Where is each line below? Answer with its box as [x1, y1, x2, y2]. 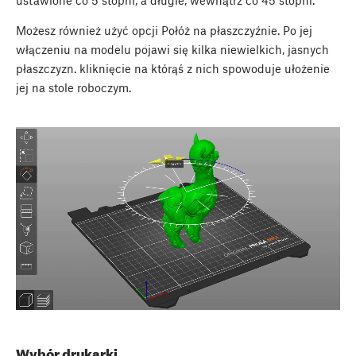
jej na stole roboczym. [16, 80, 131, 95]
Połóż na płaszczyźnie [161, 23, 277, 38]
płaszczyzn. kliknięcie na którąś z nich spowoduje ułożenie [16, 61, 330, 76]
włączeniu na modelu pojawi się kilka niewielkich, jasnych [16, 42, 329, 57]
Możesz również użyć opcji [16, 23, 161, 38]
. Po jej [277, 23, 312, 38]
